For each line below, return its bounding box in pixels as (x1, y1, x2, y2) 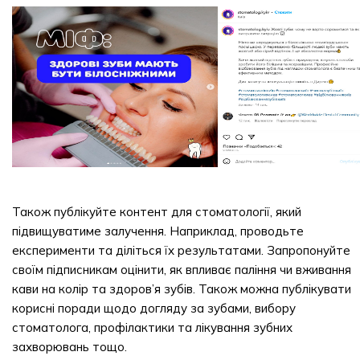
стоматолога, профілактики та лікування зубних (12, 320, 292, 335)
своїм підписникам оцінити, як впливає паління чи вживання (12, 262, 351, 277)
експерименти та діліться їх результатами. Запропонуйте (12, 243, 350, 258)
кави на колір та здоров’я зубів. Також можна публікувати (12, 281, 351, 297)
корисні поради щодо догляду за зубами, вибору (12, 301, 296, 316)
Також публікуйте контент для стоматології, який (12, 204, 301, 219)
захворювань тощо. (12, 339, 127, 354)
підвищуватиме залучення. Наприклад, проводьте (12, 223, 304, 239)
